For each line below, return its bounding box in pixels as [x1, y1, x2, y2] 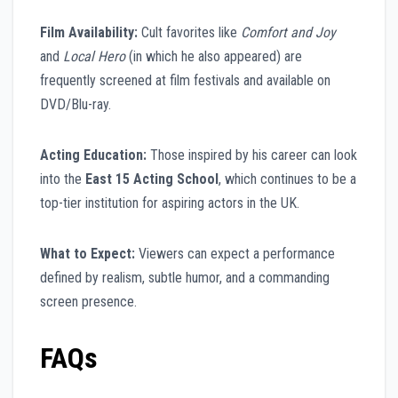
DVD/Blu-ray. [40, 96, 111, 114]
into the [40, 171, 85, 188]
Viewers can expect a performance [135, 245, 335, 263]
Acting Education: [40, 147, 147, 164]
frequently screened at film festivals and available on [40, 72, 330, 90]
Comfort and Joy [241, 24, 336, 42]
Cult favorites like [138, 24, 241, 42]
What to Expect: [40, 245, 135, 263]
